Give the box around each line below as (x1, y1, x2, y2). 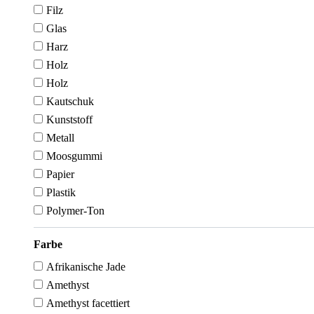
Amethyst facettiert (46, 296, 130, 309)
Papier (46, 168, 74, 180)
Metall (46, 132, 74, 144)
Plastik (46, 186, 76, 198)
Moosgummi (46, 150, 102, 162)
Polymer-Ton (46, 205, 104, 217)
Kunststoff (46, 114, 93, 125)
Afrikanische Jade (46, 260, 125, 273)
